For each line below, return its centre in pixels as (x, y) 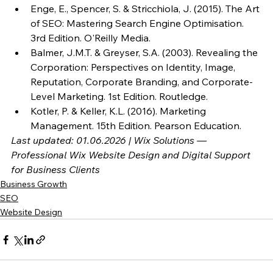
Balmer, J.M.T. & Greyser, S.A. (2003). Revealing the (145, 53)
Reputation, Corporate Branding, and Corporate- (142, 82)
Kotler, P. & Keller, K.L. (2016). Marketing (119, 111)
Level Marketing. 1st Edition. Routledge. (119, 97)
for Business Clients (55, 170)
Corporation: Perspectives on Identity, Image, (134, 67)
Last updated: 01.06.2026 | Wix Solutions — (110, 140)
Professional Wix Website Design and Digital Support (132, 155)
